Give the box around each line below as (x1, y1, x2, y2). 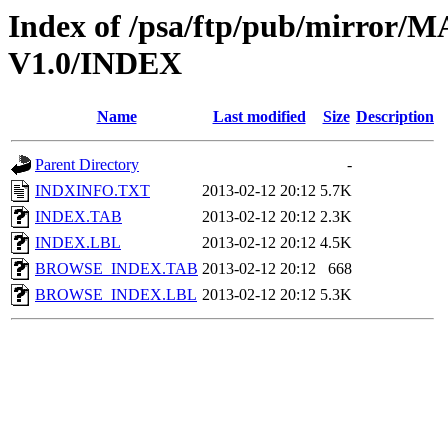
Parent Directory (35, 156, 139, 174)
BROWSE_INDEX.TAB (35, 260, 198, 278)
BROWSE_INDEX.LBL (35, 286, 197, 304)
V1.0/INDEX (8, 45, 182, 81)
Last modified (212, 108, 306, 126)
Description (356, 108, 434, 126)
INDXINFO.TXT (35, 182, 150, 200)
